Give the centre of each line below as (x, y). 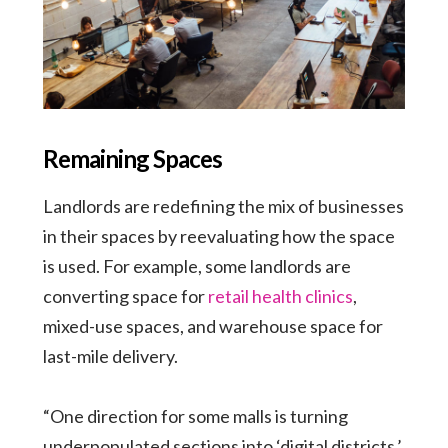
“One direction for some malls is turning (195, 415)
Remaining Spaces (132, 158)
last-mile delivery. (110, 355)
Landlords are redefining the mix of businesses (223, 205)
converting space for (125, 295)
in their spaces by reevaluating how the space (218, 235)
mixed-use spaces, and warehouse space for (212, 325)
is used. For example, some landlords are (196, 265)
